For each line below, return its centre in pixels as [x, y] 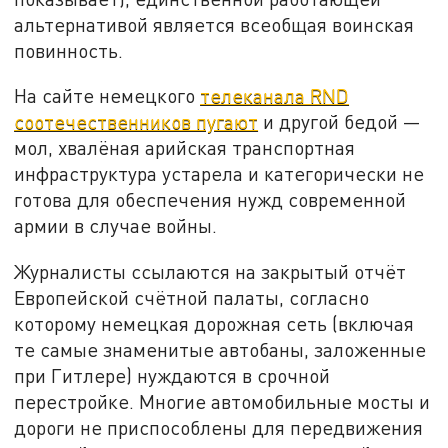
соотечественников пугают [136, 122]
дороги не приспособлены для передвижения [219, 428]
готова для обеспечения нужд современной [210, 200]
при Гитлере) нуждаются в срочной [172, 376]
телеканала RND [275, 96]
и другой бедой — [340, 122]
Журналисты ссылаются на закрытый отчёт [210, 272]
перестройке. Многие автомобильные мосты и [222, 402]
